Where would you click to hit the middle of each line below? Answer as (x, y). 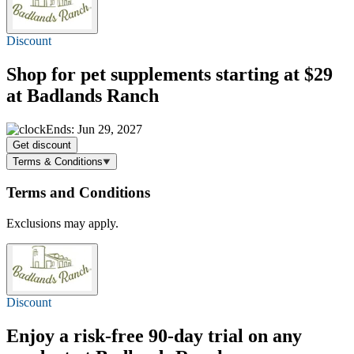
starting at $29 (274, 74)
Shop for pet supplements (111, 74)
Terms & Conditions (58, 161)
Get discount (42, 145)
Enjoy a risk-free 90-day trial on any (154, 336)
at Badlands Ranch (83, 95)
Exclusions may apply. (62, 224)
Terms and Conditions (78, 193)
